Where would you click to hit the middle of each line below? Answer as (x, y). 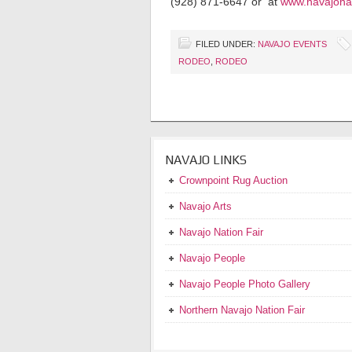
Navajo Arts (205, 206)
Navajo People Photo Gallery (245, 284)
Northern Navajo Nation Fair (242, 310)
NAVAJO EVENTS (292, 44)
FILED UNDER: (227, 44)
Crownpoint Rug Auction (233, 180)
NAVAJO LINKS (206, 159)
